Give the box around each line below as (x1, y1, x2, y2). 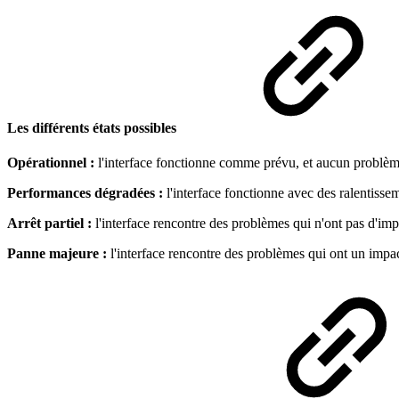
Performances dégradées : (7, 185, 167, 201)
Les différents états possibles (7, 119, 176, 135)
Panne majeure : (7, 246, 107, 262)
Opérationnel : (7, 155, 94, 171)
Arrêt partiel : (7, 216, 95, 232)
